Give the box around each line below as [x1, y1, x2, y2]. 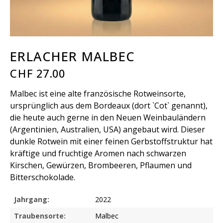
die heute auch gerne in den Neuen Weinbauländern [10, 111, 206, 123]
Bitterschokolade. [10, 171, 75, 183]
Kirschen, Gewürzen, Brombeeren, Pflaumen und [10, 159, 192, 171]
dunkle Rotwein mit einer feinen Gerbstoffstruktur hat [10, 135, 213, 147]
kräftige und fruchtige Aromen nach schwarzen [10, 147, 186, 159]
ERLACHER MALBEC [10, 48, 135, 66]
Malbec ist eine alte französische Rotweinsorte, [10, 88, 186, 99]
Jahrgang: [14, 194, 49, 204]
